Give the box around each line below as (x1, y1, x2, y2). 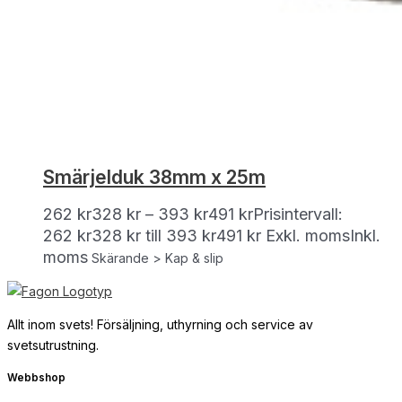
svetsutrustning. (7, 336, 99, 353)
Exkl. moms (266, 225, 350, 245)
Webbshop (7, 371, 66, 384)
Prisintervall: (253, 204, 343, 223)
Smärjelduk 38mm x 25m (43, 166, 266, 189)
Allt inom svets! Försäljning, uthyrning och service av (7, 316, 313, 332)
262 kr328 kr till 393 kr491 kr (43, 225, 261, 245)
